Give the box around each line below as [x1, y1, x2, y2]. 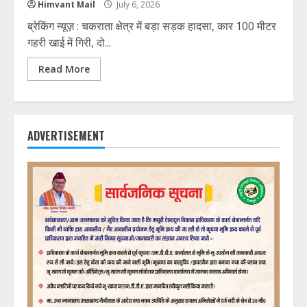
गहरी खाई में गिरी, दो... [27, 35, 111, 50]
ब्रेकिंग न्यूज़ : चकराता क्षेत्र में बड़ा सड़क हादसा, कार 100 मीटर [27, 19, 276, 34]
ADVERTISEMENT [27, 127, 105, 144]
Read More [38, 62, 90, 75]
